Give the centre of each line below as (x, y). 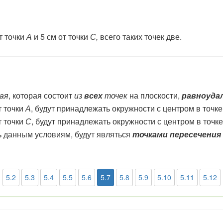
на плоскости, (156, 95)
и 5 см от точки (61, 36)
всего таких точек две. (141, 36)
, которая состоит (41, 95)
